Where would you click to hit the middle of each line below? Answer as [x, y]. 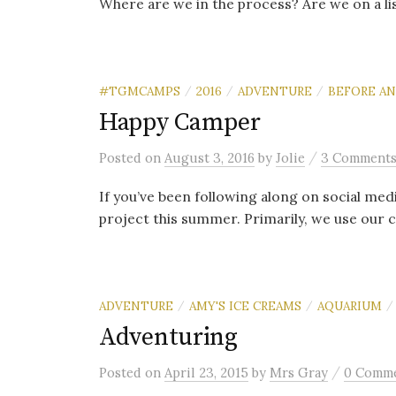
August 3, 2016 [209, 158]
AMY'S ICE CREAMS [245, 306]
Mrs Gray [299, 373]
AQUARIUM [350, 306]
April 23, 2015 [206, 373]
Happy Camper [180, 122]
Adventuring [168, 337]
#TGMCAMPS [140, 91]
